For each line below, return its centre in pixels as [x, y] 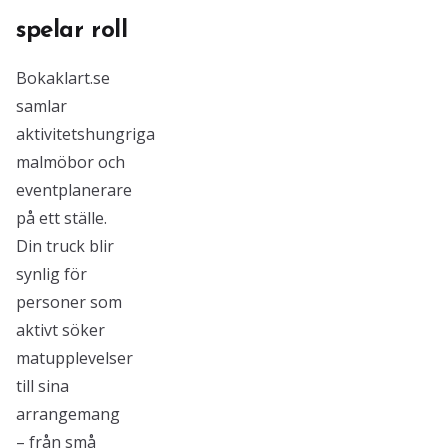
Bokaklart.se [63, 78]
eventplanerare [74, 190]
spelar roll [72, 31]
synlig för [51, 274]
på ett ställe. [61, 218]
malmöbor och [70, 162]
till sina [42, 386]
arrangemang [68, 414]
